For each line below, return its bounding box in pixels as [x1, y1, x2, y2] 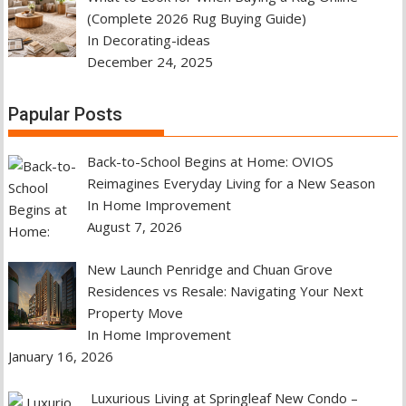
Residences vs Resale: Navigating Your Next [86, 281, 363, 300]
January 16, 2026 [8, 346, 114, 365]
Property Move [86, 303, 183, 322]
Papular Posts [8, 103, 123, 126]
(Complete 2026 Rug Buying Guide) [86, 8, 306, 27]
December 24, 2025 [86, 52, 213, 71]
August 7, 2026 [86, 217, 182, 237]
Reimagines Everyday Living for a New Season [86, 174, 375, 193]
